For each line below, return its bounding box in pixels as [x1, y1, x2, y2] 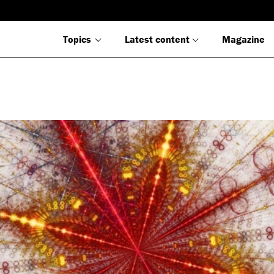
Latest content [125, 33, 190, 45]
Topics [63, 33, 91, 45]
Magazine [222, 33, 265, 45]
